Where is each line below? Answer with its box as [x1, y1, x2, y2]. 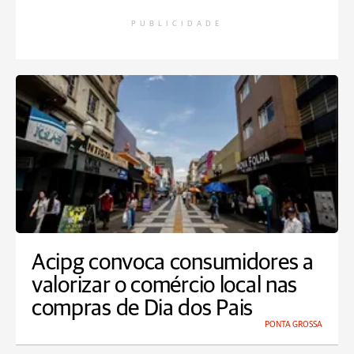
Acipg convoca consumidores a [32, 251, 314, 275]
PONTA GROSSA [265, 320, 322, 330]
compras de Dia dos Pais [32, 297, 254, 321]
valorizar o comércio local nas [32, 274, 298, 298]
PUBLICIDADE [131, 20, 223, 28]
